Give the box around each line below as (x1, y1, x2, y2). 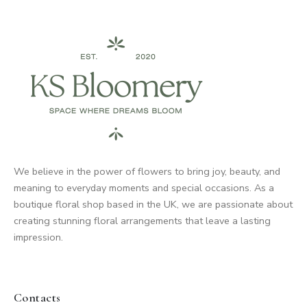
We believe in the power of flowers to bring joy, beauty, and (14, 164, 280, 178)
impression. (14, 230, 63, 244)
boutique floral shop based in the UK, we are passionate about (14, 197, 293, 211)
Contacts (14, 291, 61, 305)
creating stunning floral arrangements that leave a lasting (14, 214, 271, 228)
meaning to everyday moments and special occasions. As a (14, 181, 274, 195)
